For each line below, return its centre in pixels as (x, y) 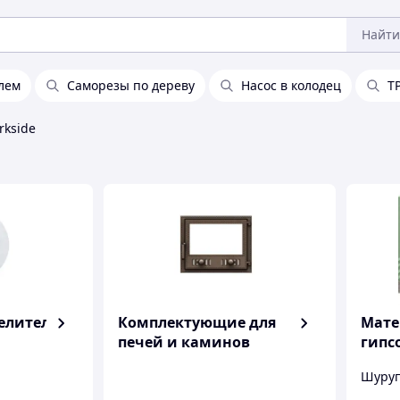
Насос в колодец (291, 85)
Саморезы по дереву (131, 85)
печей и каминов (184, 342)
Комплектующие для (197, 322)
